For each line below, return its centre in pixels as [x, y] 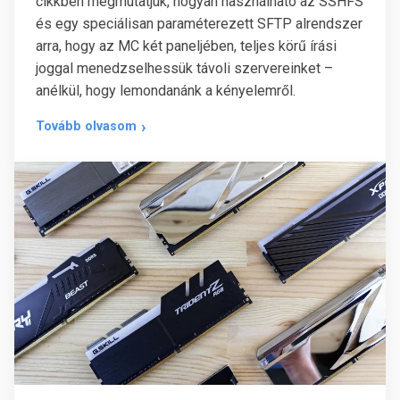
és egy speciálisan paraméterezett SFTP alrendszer [199, 23]
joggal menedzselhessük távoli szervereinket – [184, 68]
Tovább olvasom [86, 127]
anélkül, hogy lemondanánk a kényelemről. [166, 90]
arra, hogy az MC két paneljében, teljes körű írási [186, 46]
